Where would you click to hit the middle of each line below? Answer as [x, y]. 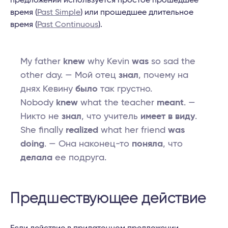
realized [82, 131]
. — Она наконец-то [88, 144]
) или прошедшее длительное [137, 12]
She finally [43, 131]
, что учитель [111, 117]
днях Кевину [48, 89]
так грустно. [125, 89]
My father [42, 62]
